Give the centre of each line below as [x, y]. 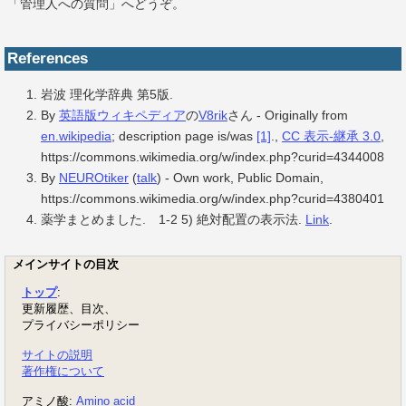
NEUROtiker [94, 178]
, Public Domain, [277, 178]
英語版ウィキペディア [122, 116]
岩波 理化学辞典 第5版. [107, 95]
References [48, 59]
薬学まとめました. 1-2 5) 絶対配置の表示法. [173, 220]
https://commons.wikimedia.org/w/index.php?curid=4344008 [213, 157]
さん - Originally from [288, 116]
